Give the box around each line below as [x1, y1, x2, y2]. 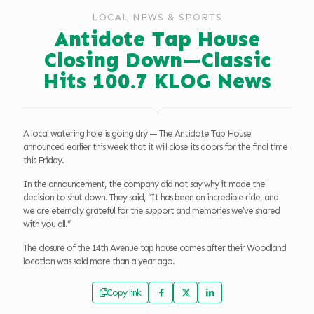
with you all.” [23, 219, 70, 230]
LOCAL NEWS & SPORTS [92, 11, 222, 24]
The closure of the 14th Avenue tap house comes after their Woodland [23, 243, 286, 254]
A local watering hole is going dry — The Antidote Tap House [23, 128, 251, 139]
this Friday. [23, 155, 64, 166]
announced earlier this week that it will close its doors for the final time [23, 142, 287, 153]
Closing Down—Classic [43, 48, 271, 74]
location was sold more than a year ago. [23, 256, 175, 267]
